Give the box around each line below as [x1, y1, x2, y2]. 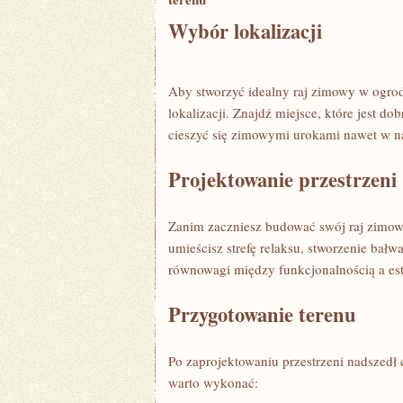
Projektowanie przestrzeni [168, 165, 397, 194]
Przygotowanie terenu [168, 300, 356, 329]
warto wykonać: [168, 373, 258, 391]
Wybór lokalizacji [168, 16, 322, 46]
